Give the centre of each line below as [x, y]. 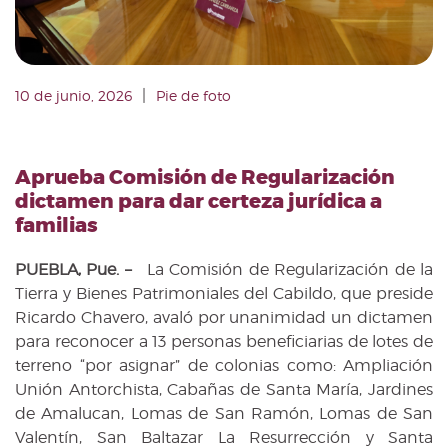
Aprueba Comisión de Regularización [205, 178]
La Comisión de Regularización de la [285, 270]
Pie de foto [193, 96]
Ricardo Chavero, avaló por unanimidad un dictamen [224, 318]
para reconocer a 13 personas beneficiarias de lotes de [224, 342]
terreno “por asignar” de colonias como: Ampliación [224, 366]
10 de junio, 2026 [73, 96]
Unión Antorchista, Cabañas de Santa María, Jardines [224, 390]
